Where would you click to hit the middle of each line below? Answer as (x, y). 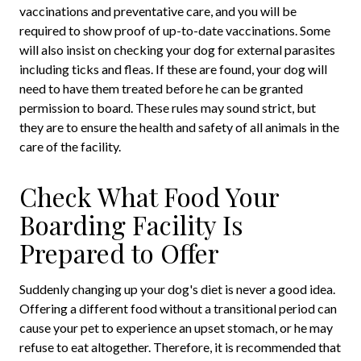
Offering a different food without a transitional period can (178, 309)
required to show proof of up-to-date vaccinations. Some (175, 31)
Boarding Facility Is (131, 225)
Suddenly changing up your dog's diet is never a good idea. (177, 289)
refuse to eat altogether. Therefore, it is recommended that (180, 347)
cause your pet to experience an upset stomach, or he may (176, 328)
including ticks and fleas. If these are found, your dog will (173, 69)
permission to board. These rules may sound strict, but (168, 108)
